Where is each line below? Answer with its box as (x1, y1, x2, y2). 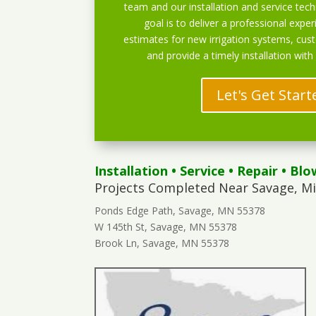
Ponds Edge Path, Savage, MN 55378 (95, 204, 266, 218)
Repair (237, 162, 279, 180)
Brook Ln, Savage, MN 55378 (95, 236, 230, 250)
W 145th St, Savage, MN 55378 (95, 220, 238, 234)
